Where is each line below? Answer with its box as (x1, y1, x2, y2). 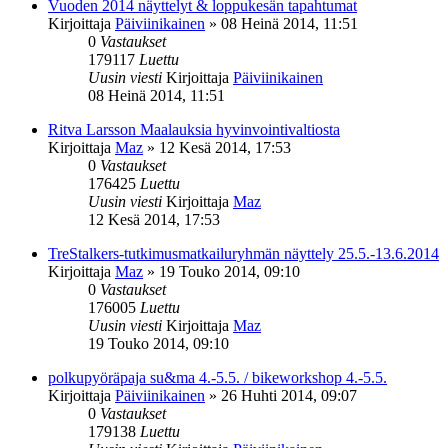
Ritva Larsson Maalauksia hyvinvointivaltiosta (48, 120, 340, 138)
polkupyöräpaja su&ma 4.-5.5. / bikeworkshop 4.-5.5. (48, 368, 387, 386)
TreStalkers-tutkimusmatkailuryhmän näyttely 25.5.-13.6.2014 (48, 244, 439, 262)
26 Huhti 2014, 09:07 (221, 386, 357, 404)
